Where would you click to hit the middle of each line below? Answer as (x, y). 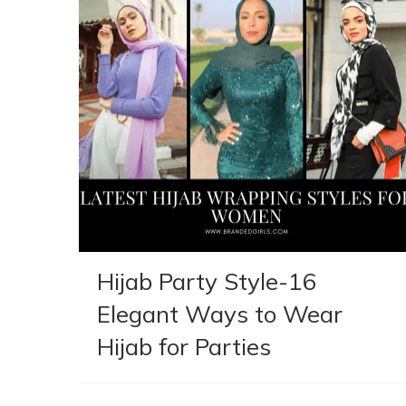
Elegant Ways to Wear (220, 314)
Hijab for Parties (184, 347)
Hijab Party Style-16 (207, 282)
